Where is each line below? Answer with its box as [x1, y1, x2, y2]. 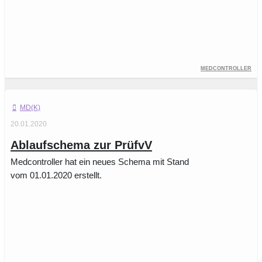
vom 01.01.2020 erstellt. [11, 170, 102, 181]
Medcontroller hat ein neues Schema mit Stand [11, 157, 189, 167]
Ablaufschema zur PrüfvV [11, 139, 152, 152]
